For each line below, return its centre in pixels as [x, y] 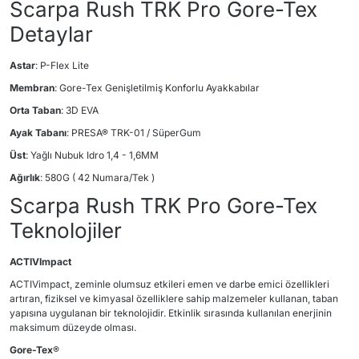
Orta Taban [35, 110]
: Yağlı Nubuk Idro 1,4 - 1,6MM [92, 155]
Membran [32, 88]
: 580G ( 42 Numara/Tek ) [97, 177]
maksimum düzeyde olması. [73, 327]
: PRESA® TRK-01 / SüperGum [134, 133]
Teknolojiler [66, 230]
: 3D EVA [80, 110]
